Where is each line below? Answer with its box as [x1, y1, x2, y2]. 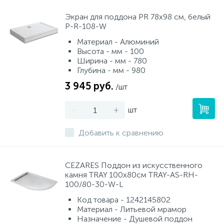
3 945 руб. [65, 80, 113, 92]
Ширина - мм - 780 [77, 56, 147, 65]
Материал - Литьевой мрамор [77, 204, 186, 214]
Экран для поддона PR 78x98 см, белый [65, 12, 210, 21]
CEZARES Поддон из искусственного [65, 160, 202, 170]
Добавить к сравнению [78, 128, 163, 137]
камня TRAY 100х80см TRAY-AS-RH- [65, 170, 198, 179]
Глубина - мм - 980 [77, 65, 145, 75]
